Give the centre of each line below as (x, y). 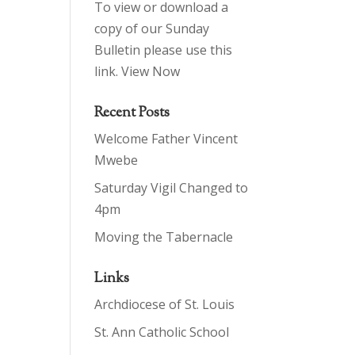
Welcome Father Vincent (166, 139)
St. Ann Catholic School (162, 332)
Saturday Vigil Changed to (172, 188)
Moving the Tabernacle (164, 237)
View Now (151, 71)
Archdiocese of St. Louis (165, 304)
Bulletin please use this (164, 50)
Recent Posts (132, 113)
